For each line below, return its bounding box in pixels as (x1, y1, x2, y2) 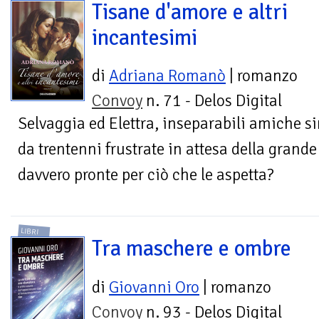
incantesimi (92, 24, 197, 52)
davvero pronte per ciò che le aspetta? (18, 164, 274, 186)
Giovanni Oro (109, 276, 199, 298)
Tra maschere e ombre (92, 235, 291, 263)
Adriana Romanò (109, 66, 226, 87)
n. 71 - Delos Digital (142, 90, 282, 112)
